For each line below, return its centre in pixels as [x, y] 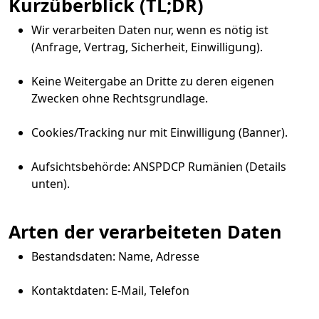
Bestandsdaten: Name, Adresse [115, 256]
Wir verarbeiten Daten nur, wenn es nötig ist [150, 30]
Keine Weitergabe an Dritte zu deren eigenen [153, 81]
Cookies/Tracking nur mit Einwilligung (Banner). [159, 132]
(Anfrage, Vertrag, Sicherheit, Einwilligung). [147, 47]
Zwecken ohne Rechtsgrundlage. [120, 98]
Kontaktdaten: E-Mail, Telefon [110, 291]
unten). [51, 184]
